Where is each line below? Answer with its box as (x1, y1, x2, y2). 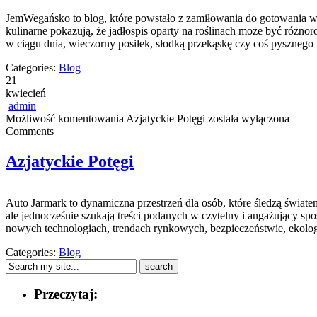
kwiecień (6, 86, 46, 99)
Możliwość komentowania (6, 112, 126, 125)
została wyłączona (205, 112, 289, 125)
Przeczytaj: (34, 287, 98, 302)
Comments (6, 125, 54, 137)
